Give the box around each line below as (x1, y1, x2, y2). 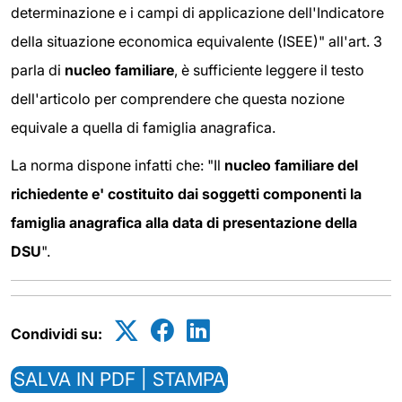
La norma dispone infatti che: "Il (11, 155, 224, 174)
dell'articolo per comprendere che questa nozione (11, 90, 345, 109)
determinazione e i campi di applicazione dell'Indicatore (11, 4, 384, 22)
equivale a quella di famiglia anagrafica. (11, 118, 275, 137)
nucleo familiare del (224, 155, 358, 174)
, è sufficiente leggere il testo (174, 61, 364, 80)
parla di (11, 61, 65, 80)
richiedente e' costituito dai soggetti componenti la (11, 184, 362, 203)
